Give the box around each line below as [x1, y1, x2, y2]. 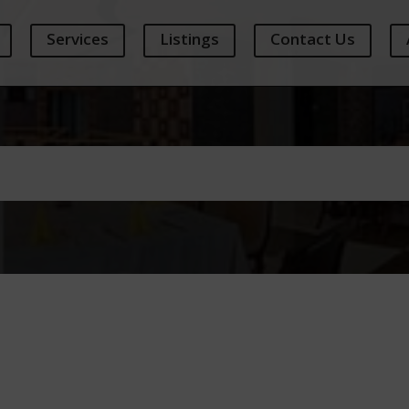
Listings [159, 28, 219, 49]
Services [46, 28, 109, 49]
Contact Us [269, 28, 355, 49]
